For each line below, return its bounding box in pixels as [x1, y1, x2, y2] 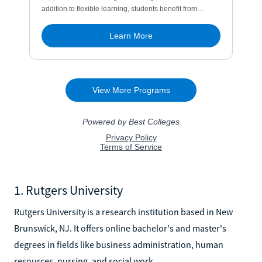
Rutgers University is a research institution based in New [14, 205, 233, 218]
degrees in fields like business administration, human [14, 238, 223, 250]
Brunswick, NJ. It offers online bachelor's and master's [14, 222, 226, 234]
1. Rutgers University [14, 181, 123, 198]
